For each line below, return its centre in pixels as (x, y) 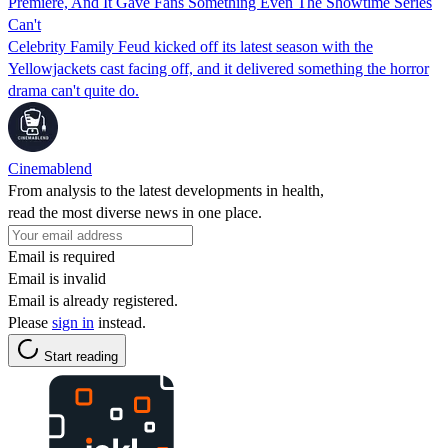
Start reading (81, 356)
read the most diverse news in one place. (135, 212)
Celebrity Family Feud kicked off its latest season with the (190, 46)
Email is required (61, 256)
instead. (120, 322)
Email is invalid (57, 278)
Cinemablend (50, 168)
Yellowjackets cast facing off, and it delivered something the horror (218, 68)
